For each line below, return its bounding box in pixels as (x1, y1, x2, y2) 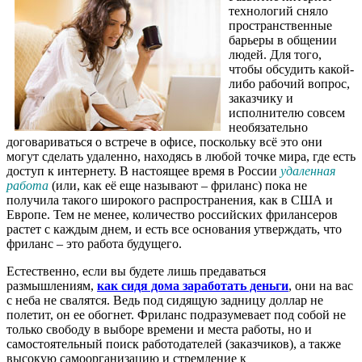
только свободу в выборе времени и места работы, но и (6, 322, 312, 336)
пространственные (229, 18, 332, 32)
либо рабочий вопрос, (229, 76, 350, 90)
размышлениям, (6, 278, 97, 293)
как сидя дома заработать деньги (97, 278, 288, 293)
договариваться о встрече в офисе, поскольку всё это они (6, 134, 322, 149)
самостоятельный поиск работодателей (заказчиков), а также (6, 336, 341, 351)
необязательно (229, 120, 308, 134)
